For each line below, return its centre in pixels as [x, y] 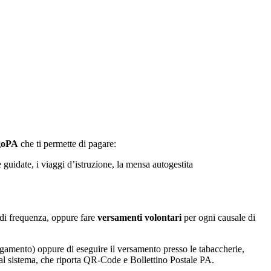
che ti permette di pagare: [68, 143]
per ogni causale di [220, 217]
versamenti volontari [139, 217]
